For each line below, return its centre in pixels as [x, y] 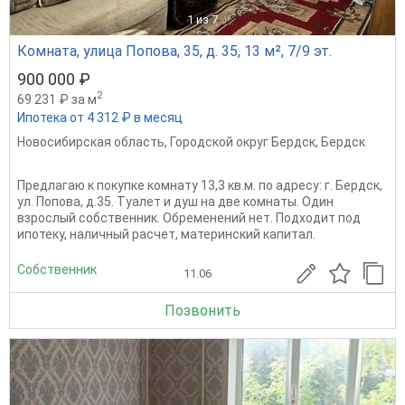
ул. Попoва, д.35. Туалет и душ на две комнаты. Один [175, 201]
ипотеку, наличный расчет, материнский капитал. [166, 234]
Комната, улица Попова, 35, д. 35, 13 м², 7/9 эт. [174, 51]
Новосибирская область [91, 141]
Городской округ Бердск [243, 141]
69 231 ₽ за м [57, 99]
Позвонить [202, 310]
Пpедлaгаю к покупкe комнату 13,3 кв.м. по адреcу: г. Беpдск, [200, 185]
